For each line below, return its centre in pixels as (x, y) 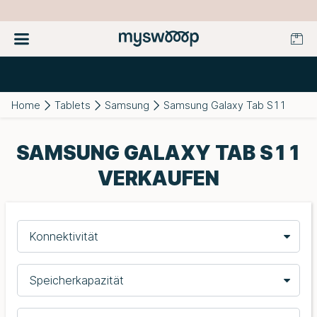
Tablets (73, 105)
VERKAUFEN (158, 178)
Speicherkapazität (76, 280)
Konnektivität (64, 236)
